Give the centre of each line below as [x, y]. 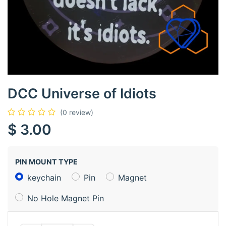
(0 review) [77, 112]
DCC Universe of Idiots [82, 93]
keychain [44, 177]
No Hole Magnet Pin [66, 198]
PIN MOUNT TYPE [46, 161]
